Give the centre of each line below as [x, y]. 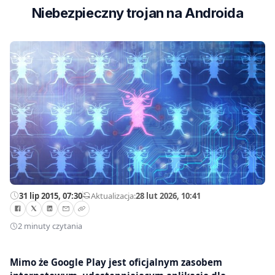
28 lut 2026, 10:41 [168, 196]
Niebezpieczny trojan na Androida [137, 13]
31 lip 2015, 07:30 [51, 196]
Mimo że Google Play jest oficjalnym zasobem [116, 262]
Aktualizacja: [113, 196]
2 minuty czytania [50, 226]
